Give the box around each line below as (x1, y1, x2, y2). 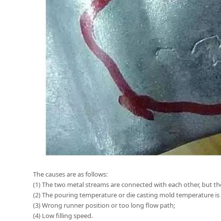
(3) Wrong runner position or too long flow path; (33, 200, 176, 210)
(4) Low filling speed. (33, 211, 93, 220)
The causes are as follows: (33, 169, 108, 179)
